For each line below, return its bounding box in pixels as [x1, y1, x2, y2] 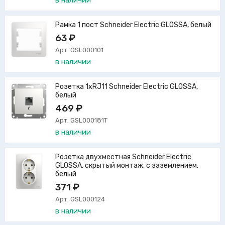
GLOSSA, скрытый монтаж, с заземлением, [55, 161, 198, 170]
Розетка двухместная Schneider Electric [55, 153, 191, 162]
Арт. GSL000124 [55, 195, 105, 203]
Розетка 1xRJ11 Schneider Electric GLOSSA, [55, 82, 198, 91]
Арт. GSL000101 [55, 46, 103, 54]
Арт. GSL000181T [55, 117, 107, 125]
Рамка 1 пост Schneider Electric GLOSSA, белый [55, 21, 211, 30]
